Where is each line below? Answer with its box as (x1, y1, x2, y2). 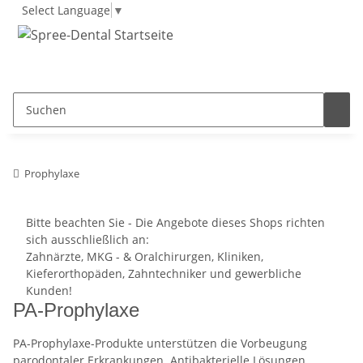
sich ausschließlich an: (26, 232, 149, 248)
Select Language (22, 2, 110, 18)
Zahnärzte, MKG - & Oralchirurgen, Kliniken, (26, 249, 263, 265)
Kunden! (26, 283, 72, 299)
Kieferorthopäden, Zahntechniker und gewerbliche (26, 266, 301, 282)
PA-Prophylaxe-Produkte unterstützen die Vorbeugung (13, 335, 307, 352)
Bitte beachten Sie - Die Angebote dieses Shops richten (26, 215, 325, 231)
